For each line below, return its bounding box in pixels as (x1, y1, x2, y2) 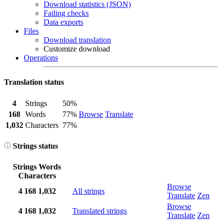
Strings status (11, 141, 58, 150)
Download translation (44, 36, 111, 44)
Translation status (4, 78, 64, 87)
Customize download (44, 45, 110, 53)
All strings (72, 187, 105, 196)
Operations (24, 54, 58, 62)
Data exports (44, 18, 83, 26)
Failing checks (44, 9, 89, 17)
